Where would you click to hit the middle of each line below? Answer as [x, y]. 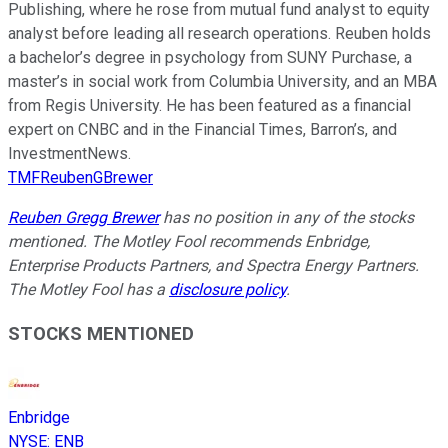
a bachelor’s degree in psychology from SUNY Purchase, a [210, 57]
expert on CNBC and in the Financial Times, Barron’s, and [202, 129]
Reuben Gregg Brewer [83, 217]
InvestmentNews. [69, 153]
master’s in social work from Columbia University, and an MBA [222, 81]
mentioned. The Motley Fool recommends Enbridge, [189, 241]
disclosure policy [227, 289]
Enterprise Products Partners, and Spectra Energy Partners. [213, 265]
